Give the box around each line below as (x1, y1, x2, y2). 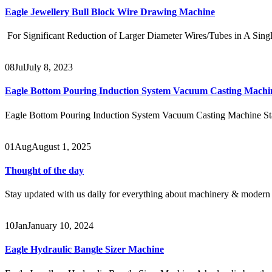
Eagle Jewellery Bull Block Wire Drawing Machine (5, 6, 215, 17)
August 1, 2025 (32, 141, 91, 152)
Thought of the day (5, 165, 84, 175)
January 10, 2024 (27, 220, 93, 231)
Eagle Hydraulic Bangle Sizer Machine (5, 244, 164, 255)
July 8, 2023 (25, 62, 73, 73)
